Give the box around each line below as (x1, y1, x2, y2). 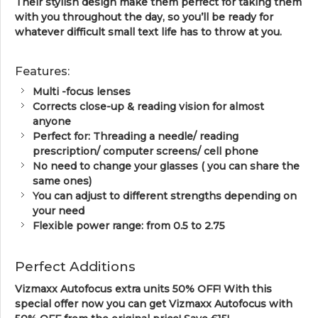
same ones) (33, 174, 92, 187)
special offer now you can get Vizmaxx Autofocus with (15, 297, 292, 310)
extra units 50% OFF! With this (115, 282, 272, 295)
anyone (33, 114, 71, 128)
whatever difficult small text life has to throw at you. (15, 25, 282, 38)
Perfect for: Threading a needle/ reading (33, 129, 238, 143)
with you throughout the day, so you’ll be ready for (15, 10, 273, 23)
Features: (15, 63, 70, 78)
